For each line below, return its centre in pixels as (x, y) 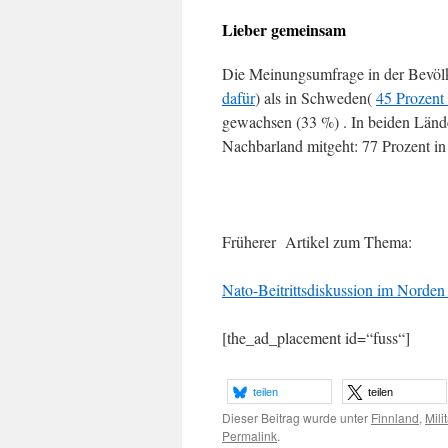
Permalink (249, 435)
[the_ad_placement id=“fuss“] (316, 337)
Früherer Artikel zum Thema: (317, 241)
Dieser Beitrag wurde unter (296, 417)
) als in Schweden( (315, 97)
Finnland (395, 417)
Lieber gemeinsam (284, 29)
